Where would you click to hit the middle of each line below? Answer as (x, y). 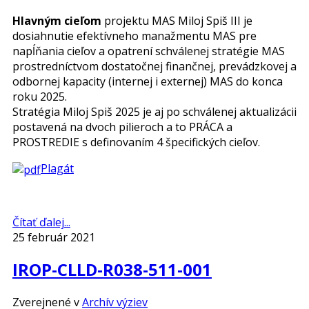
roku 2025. (40, 96)
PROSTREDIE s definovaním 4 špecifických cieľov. (136, 142)
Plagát (57, 168)
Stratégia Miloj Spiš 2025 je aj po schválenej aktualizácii (154, 111)
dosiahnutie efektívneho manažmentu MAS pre (134, 36)
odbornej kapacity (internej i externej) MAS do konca (148, 81)
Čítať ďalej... (41, 222)
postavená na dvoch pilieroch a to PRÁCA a (122, 127)
